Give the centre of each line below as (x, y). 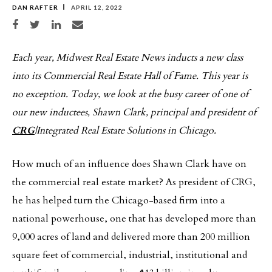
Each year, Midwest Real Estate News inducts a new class (127, 57)
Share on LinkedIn (73, 22)
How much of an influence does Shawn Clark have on (129, 164)
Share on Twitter (50, 22)
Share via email (91, 22)
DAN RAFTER (35, 7)
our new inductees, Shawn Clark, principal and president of (134, 112)
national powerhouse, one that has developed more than (134, 218)
